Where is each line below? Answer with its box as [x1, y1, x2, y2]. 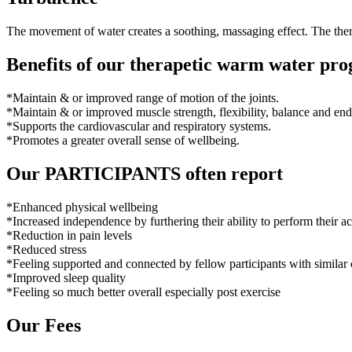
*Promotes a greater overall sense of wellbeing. [6, 134, 240, 148]
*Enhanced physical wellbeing [6, 200, 158, 214]
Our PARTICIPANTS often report [6, 163, 283, 184]
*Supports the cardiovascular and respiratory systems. [6, 119, 271, 134]
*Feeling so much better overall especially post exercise [6, 284, 280, 299]
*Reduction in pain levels [6, 228, 132, 242]
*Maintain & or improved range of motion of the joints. [6, 91, 279, 105]
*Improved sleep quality [6, 270, 126, 284]
